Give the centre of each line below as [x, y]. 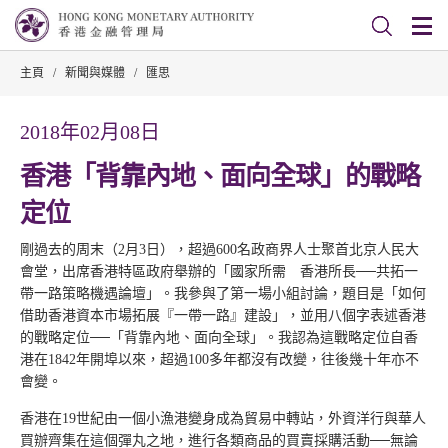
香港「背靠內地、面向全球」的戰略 [220, 176]
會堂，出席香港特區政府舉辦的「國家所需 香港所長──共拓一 [219, 271]
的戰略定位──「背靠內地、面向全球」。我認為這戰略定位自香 [219, 337]
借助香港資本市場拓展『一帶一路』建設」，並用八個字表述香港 [223, 315]
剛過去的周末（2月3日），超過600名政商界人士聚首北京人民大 [219, 249]
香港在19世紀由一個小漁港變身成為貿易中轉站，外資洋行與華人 [223, 418]
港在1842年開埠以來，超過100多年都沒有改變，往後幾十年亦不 [219, 359]
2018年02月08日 [90, 132]
